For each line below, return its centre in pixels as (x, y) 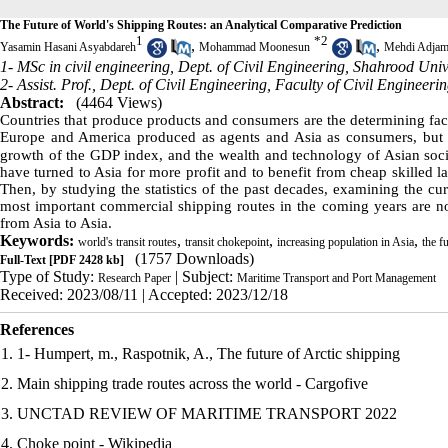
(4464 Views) (119, 102)
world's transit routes (127, 241)
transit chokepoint (227, 241)
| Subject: (204, 276)
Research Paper (134, 277)
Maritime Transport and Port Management (336, 277)
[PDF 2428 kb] (85, 259)
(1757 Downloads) (194, 258)
